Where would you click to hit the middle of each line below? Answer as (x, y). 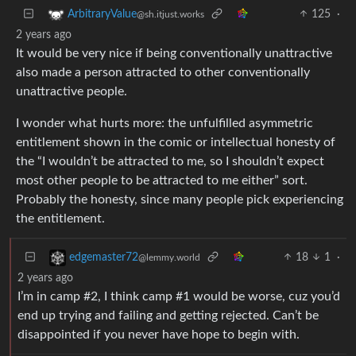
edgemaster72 (104, 257)
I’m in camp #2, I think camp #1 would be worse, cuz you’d (179, 296)
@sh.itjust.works (170, 14)
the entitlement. (60, 218)
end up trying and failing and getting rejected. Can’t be (168, 315)
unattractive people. (72, 91)
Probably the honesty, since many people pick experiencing (180, 199)
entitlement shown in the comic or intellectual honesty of (176, 142)
